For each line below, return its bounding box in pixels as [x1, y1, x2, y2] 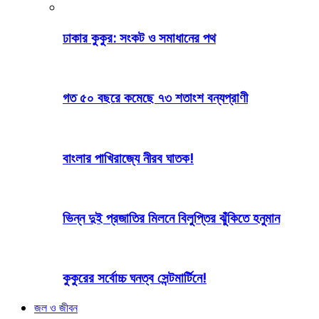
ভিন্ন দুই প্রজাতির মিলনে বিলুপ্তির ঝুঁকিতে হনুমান [63, 209, 280, 227]
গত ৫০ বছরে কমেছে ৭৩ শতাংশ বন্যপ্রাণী [63, 88, 248, 107]
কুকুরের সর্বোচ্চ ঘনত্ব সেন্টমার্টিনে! [63, 268, 206, 287]
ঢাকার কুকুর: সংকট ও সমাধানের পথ [63, 28, 216, 46]
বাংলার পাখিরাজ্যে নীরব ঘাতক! [63, 148, 194, 167]
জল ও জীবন [34, 300, 78, 316]
